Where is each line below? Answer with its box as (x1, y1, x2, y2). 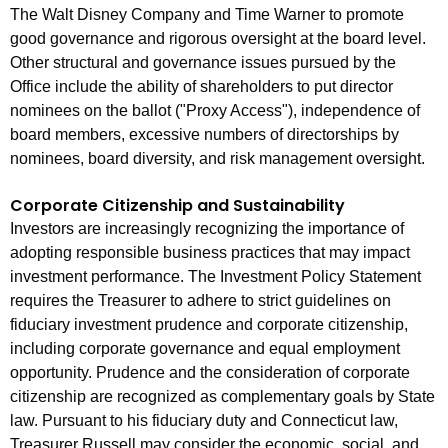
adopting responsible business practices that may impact (10, 244, 410, 262)
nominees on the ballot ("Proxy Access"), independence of (10, 102, 420, 120)
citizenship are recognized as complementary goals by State (10, 388, 435, 406)
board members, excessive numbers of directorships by (10, 126, 399, 144)
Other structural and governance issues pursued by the (10, 54, 396, 72)
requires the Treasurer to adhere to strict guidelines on (10, 292, 391, 310)
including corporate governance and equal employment (10, 340, 400, 358)
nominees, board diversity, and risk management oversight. (10, 150, 425, 168)
